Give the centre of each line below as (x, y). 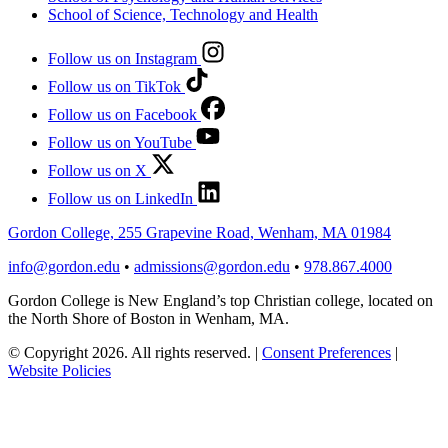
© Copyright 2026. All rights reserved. (131, 352)
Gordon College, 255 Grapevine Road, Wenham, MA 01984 (199, 232)
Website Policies (59, 370)
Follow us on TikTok (114, 86)
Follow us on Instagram (122, 58)
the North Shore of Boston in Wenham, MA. (148, 318)
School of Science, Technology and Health (183, 14)
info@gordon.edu (64, 266)
